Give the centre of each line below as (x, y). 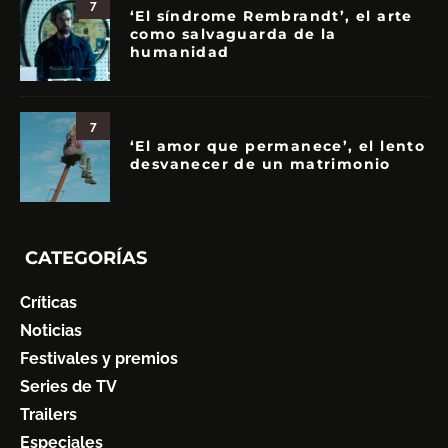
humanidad (180, 51)
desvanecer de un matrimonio (260, 163)
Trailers (48, 415)
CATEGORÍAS (86, 258)
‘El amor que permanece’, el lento (278, 145)
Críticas (48, 303)
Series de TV (68, 387)
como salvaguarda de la (233, 33)
